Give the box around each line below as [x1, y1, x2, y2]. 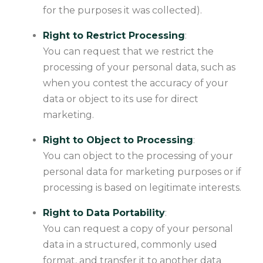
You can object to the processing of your [43, 150, 233, 161]
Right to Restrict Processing [43, 29, 185, 41]
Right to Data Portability [43, 207, 165, 218]
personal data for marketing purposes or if [43, 166, 241, 177]
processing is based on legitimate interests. [43, 181, 241, 193]
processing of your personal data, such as [43, 61, 235, 73]
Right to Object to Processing [43, 134, 193, 146]
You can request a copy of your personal [43, 222, 233, 234]
